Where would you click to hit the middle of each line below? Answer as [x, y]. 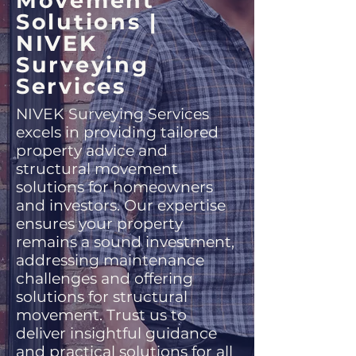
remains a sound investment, [125, 242]
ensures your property [99, 224]
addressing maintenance [110, 260]
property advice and [92, 151]
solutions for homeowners [114, 187]
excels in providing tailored [117, 132]
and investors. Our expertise [121, 205]
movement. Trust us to [101, 315]
